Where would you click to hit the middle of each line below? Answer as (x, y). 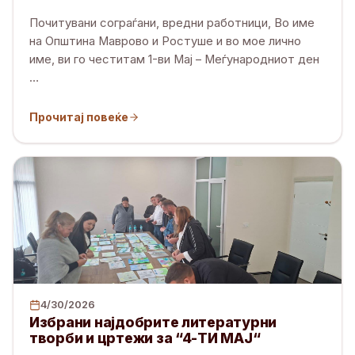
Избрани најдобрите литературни (153, 322)
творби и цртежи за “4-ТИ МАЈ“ (145, 338)
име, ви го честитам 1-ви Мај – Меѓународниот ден (174, 60)
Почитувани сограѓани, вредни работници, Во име (172, 23)
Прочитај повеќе (79, 117)
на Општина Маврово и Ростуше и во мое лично (165, 42)
